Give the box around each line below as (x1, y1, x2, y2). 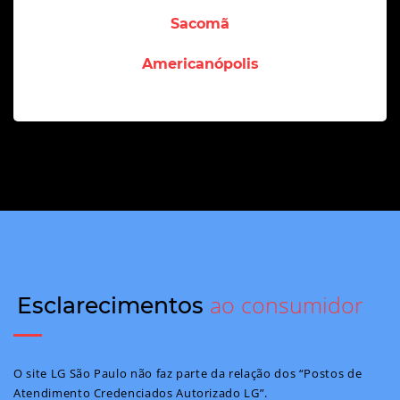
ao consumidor (210, 288, 363, 320)
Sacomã (171, 14, 229, 32)
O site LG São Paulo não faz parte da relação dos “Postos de (13, 364, 362, 381)
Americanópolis (141, 54, 259, 72)
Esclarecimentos (17, 291, 210, 319)
